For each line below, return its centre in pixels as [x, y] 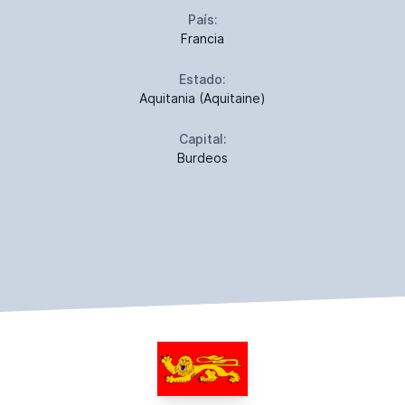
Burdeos [202, 157]
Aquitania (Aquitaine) [202, 98]
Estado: [202, 79]
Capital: [202, 138]
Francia [202, 38]
